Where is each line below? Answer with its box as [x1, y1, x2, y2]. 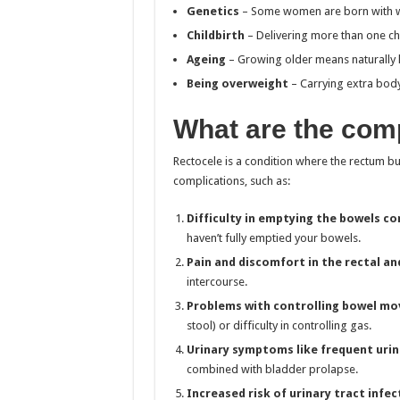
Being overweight [186, 76, 288, 90]
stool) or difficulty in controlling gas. [186, 318, 371, 332]
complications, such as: [172, 173, 290, 187]
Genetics [186, 4, 239, 18]
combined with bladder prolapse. [186, 362, 358, 376]
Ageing [186, 52, 226, 66]
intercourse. [186, 274, 247, 288]
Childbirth [186, 28, 245, 42]
